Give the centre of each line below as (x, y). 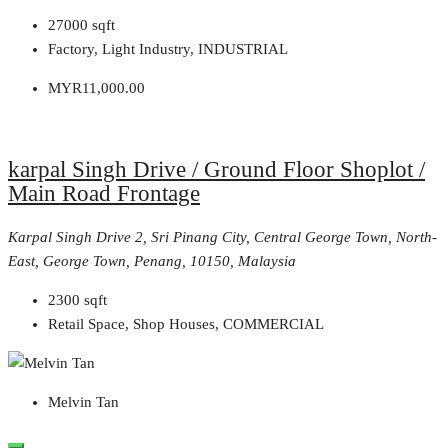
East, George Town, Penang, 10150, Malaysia (152, 260)
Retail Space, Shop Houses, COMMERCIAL (186, 323)
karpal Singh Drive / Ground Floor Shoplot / (216, 169)
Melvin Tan (83, 401)
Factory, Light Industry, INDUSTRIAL (168, 49)
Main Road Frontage (104, 193)
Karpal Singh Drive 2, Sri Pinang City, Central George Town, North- (222, 236)
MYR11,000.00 (96, 88)
